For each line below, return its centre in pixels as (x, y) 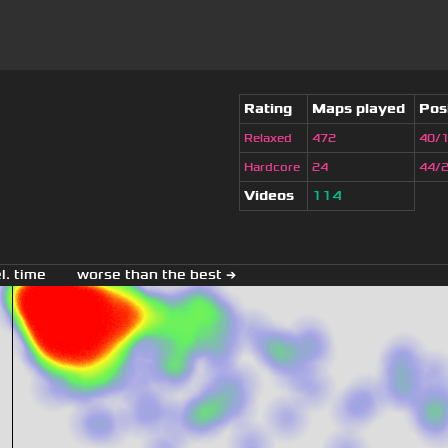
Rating (268, 109)
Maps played (358, 109)
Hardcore (272, 167)
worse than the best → (156, 275)
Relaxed (268, 138)
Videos (269, 196)
